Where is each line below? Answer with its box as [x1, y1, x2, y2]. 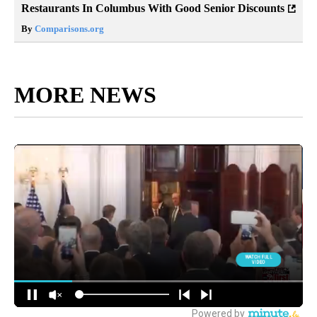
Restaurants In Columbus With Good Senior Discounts [21, 2, 284, 15]
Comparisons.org [33, 23, 104, 35]
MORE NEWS [14, 82, 156, 108]
